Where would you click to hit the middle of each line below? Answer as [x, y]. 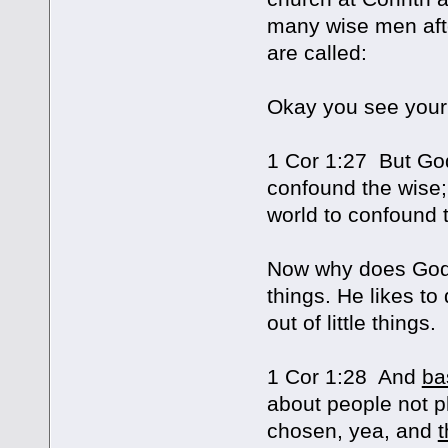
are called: [316, 53]
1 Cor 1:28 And [344, 377]
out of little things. [351, 323]
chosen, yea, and [352, 431]
